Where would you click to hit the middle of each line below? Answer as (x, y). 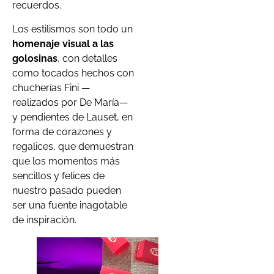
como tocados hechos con (73, 73)
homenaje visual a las (63, 43)
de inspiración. (44, 220)
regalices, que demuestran (73, 146)
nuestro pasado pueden (67, 190)
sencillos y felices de (58, 176)
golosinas (35, 58)
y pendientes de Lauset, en (72, 117)
